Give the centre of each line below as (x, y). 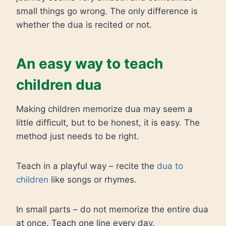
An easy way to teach (90, 64)
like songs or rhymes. (93, 180)
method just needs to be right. (78, 136)
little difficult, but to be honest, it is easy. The (108, 123)
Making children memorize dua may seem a (104, 109)
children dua (59, 85)
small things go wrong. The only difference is (107, 11)
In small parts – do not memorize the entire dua (112, 209)
